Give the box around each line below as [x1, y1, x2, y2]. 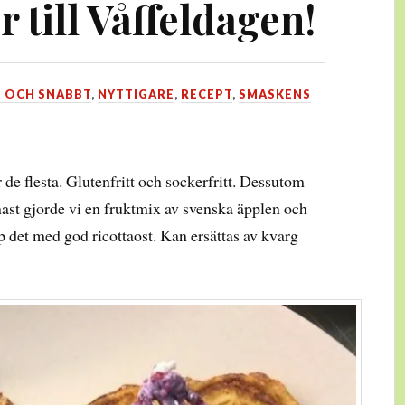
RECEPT [180, 86, 232, 101]
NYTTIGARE [97, 86, 174, 101]
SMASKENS [238, 86, 311, 101]
